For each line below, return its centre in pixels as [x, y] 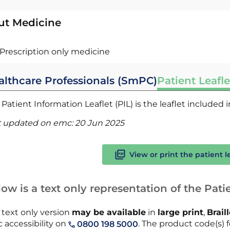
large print [180, 212]
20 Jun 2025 [99, 123]
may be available [109, 212]
